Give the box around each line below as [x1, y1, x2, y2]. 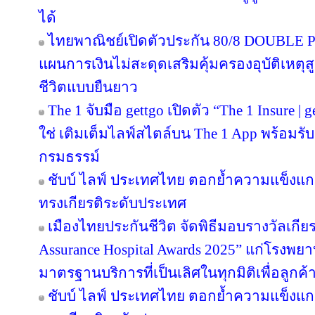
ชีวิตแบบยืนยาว [39, 79, 138, 96]
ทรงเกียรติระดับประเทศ [39, 195, 186, 212]
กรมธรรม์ [39, 148, 100, 165]
